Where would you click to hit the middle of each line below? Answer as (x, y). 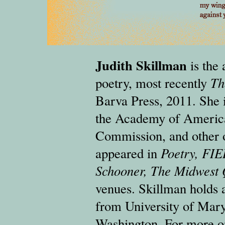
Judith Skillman (141, 65)
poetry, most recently (153, 83)
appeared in (128, 153)
